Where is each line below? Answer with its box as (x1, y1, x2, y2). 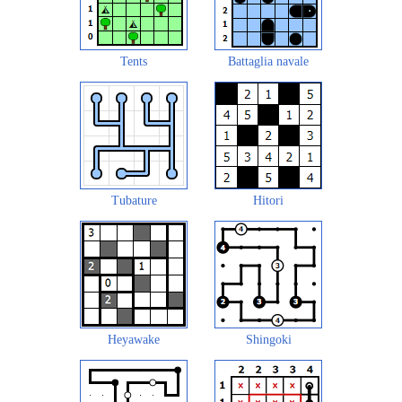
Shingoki (245, 332, 292, 346)
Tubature (110, 193, 157, 207)
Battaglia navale (228, 54, 309, 68)
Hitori (253, 193, 284, 207)
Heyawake (108, 332, 160, 346)
